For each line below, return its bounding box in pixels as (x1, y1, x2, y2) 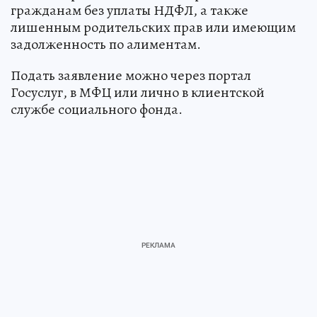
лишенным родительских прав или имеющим (11, 18, 296, 38)
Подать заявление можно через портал (11, 66, 251, 86)
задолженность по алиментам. (11, 35, 201, 54)
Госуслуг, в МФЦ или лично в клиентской (11, 83, 265, 103)
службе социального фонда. (11, 100, 183, 120)
